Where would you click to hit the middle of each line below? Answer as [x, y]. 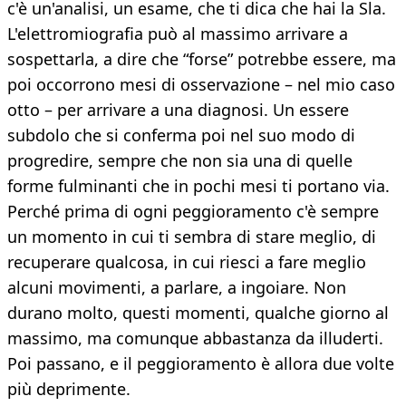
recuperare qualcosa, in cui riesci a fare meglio [187, 262]
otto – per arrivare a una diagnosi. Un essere [178, 110]
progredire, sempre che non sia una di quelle [180, 161]
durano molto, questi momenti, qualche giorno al [198, 313]
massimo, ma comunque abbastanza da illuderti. [195, 338]
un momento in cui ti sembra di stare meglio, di [192, 237]
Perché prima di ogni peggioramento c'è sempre [193, 212]
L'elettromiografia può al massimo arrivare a [178, 34]
